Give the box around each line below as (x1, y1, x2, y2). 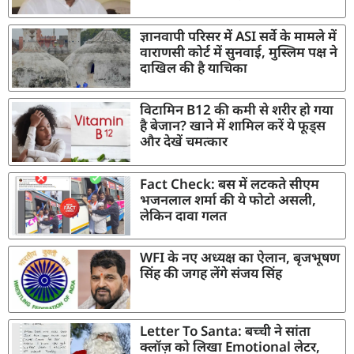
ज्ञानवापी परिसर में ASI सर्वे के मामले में (140, 27, 337, 46)
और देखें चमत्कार (140, 132, 228, 151)
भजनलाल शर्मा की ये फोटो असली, (140, 190, 317, 209)
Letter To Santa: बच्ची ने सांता (140, 322, 311, 341)
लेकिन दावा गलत (140, 205, 228, 224)
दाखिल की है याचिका (140, 58, 248, 77)
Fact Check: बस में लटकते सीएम (140, 174, 320, 193)
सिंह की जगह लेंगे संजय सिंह (140, 263, 283, 282)
